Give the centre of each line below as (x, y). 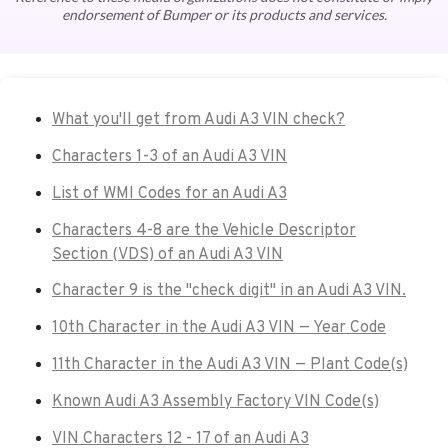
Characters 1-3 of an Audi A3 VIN (169, 157)
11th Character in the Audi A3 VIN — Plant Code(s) (230, 365)
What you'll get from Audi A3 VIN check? (198, 120)
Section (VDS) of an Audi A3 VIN (167, 254)
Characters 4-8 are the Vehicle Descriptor (204, 230)
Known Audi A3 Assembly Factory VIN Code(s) (215, 401)
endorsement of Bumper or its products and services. (224, 15)
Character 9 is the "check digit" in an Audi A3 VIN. (229, 291)
